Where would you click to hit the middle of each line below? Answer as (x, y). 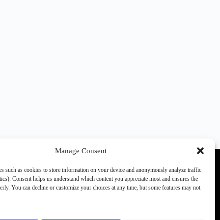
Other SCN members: (85, 188)
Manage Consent (81, 151)
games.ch (66, 197)
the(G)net (66, 206)
